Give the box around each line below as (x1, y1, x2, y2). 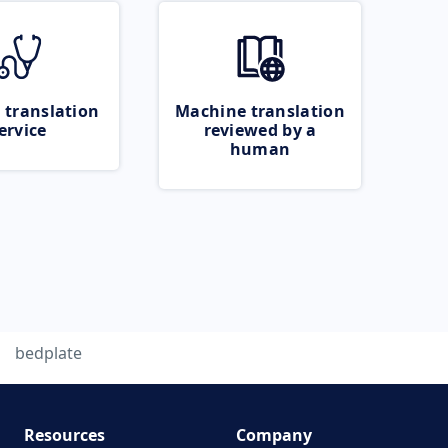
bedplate (15, 342, 82, 364)
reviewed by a (203, 119, 317, 141)
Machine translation (175, 100, 345, 122)
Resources (23, 424, 105, 446)
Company (236, 424, 312, 446)
